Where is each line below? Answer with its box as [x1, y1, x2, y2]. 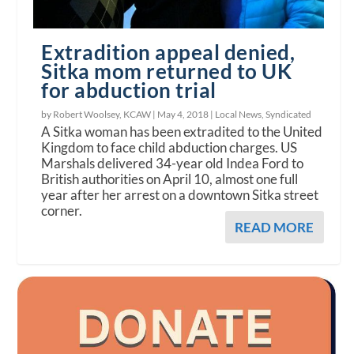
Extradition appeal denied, [41, 39, 296, 65]
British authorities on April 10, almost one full [41, 170, 299, 187]
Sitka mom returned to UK [41, 58, 292, 84]
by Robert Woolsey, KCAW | [41, 107, 158, 120]
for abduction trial [41, 77, 217, 103]
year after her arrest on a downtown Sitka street [41, 186, 319, 203]
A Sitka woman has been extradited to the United [41, 122, 323, 140]
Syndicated [265, 107, 312, 120]
